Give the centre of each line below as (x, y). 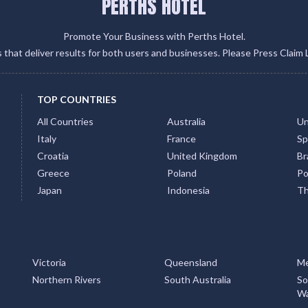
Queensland (191, 262)
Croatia (53, 156)
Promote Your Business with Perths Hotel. (154, 36)
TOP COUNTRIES (77, 99)
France (181, 139)
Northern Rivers (66, 279)
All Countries (65, 121)
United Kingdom (202, 156)
